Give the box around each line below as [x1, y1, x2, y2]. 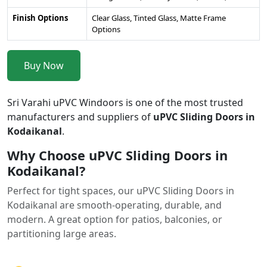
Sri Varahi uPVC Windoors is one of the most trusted [7, 95, 243, 109]
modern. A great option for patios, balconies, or [7, 212, 222, 226]
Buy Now [24, 58, 64, 72]
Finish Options [13, 12, 68, 23]
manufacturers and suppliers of [7, 110, 153, 123]
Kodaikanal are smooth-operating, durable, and [7, 198, 222, 212]
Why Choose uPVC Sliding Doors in [7, 146, 228, 164]
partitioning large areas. [7, 226, 116, 240]
